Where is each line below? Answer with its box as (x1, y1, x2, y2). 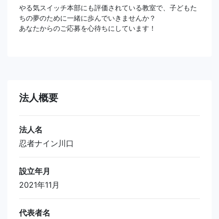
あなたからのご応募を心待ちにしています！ (19, 23, 156, 32)
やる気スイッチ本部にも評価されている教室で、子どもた (19, 3, 197, 12)
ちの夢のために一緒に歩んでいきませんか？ (19, 13, 156, 22)
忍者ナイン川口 (19, 138, 74, 148)
